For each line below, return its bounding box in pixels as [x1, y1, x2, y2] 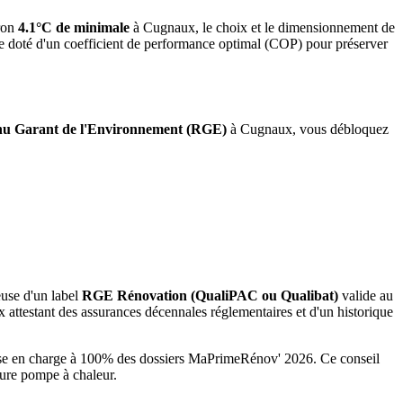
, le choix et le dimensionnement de [195, 19, 395, 35]
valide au [338, 287, 393, 303]
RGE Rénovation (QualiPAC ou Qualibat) [82, 287, 338, 303]
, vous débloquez [292, 121, 389, 138]
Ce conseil [317, 350, 380, 366]
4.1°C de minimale [18, 19, 130, 35]
